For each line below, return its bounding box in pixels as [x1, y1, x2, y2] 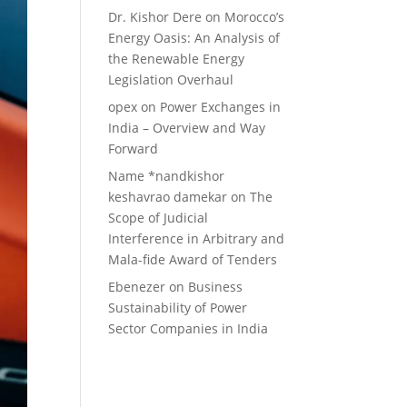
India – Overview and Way [108, 119, 266, 136]
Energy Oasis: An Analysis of [108, 29, 281, 46]
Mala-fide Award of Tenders [108, 251, 278, 268]
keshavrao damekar [108, 188, 228, 205]
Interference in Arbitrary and [108, 230, 285, 247]
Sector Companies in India [108, 320, 269, 337]
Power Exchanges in [160, 98, 282, 115]
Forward [108, 140, 159, 157]
